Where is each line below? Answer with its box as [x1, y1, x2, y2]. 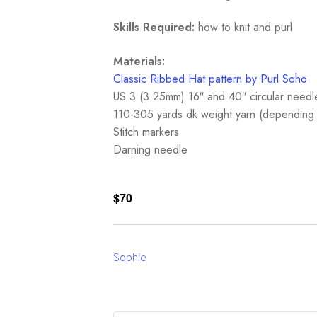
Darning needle [113, 142, 192, 158]
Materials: [113, 53, 169, 70]
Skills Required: [113, 19, 195, 36]
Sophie [113, 249, 147, 264]
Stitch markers [113, 124, 183, 141]
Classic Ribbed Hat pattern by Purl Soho [113, 71, 308, 88]
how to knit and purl [195, 19, 293, 36]
